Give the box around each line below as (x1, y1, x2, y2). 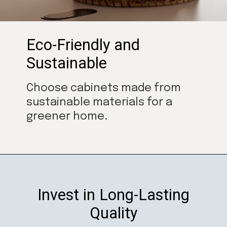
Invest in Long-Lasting (37, 185, 190, 204)
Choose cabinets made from (26, 82, 181, 94)
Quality (89, 204, 137, 222)
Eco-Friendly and (26, 35, 140, 54)
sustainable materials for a (26, 96, 173, 108)
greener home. (26, 110, 108, 122)
